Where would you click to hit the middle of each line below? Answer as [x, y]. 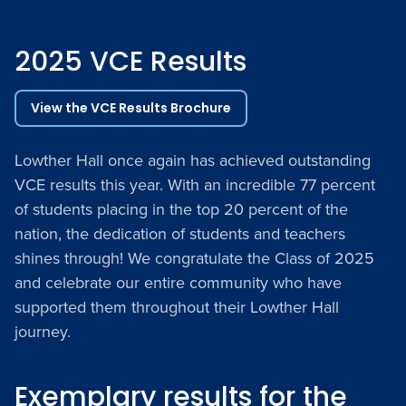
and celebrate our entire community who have [178, 282]
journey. [43, 331]
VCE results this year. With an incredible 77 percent [195, 184]
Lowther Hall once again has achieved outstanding [193, 160]
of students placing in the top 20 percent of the [181, 209]
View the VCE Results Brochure [131, 107]
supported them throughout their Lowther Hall [177, 307]
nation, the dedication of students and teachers [180, 233]
